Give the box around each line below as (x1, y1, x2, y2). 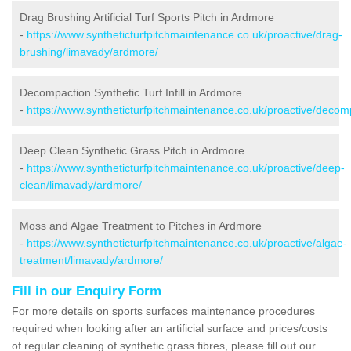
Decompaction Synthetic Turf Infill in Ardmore (20, 85, 242, 99)
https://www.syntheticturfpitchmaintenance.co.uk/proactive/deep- (27, 161, 345, 174)
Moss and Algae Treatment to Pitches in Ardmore (20, 219, 262, 232)
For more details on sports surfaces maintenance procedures (12, 304, 315, 317)
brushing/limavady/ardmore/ (20, 45, 158, 58)
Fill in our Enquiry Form (12, 283, 161, 299)
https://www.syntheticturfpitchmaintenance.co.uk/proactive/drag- (27, 27, 342, 41)
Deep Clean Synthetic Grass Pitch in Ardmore (20, 143, 244, 157)
